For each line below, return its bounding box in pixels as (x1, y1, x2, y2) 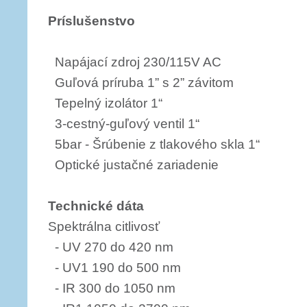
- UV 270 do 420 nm (48, 240, 173, 254)
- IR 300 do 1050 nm (48, 281, 175, 295)
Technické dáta (48, 199, 144, 213)
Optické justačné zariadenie (48, 158, 219, 172)
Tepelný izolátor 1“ (48, 96, 162, 110)
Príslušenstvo (48, 14, 135, 28)
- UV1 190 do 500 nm (48, 260, 181, 275)
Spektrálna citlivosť (48, 219, 160, 234)
